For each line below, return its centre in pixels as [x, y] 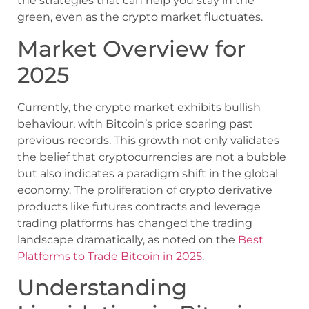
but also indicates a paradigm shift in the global [148, 173]
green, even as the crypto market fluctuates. [140, 17]
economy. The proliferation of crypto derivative [145, 190]
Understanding [102, 287]
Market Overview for [131, 48]
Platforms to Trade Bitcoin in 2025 [110, 256]
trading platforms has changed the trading [135, 223]
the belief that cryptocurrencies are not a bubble [152, 157]
